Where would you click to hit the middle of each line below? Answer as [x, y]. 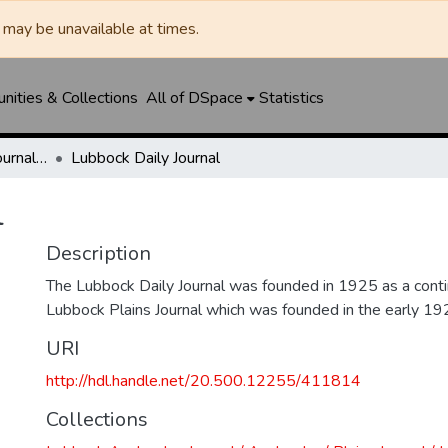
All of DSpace [194, 98]
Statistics [291, 98]
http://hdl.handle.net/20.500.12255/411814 [203, 381]
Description [98, 253]
